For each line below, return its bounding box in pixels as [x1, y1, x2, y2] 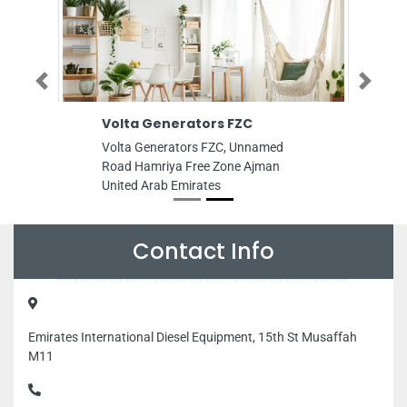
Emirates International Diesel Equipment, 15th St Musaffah [28, 330, 357, 344]
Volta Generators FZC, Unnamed [102, 140, 283, 154]
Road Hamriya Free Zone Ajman [102, 159, 280, 174]
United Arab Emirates [102, 178, 221, 193]
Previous [40, 79, 84, 93]
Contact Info [133, 236, 274, 266]
